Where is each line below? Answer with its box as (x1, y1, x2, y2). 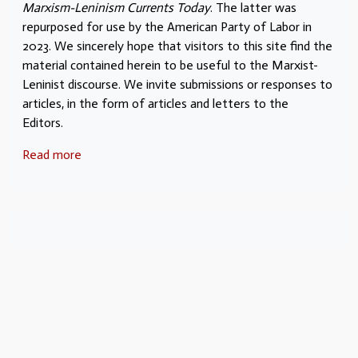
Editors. (22, 114, 70, 130)
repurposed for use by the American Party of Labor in (22, 18, 312, 34)
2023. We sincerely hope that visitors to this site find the (22, 38, 332, 54)
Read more (22, 146, 82, 162)
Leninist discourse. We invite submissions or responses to (22, 76, 332, 92)
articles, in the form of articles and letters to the (22, 95, 288, 111)
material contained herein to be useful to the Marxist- (22, 57, 318, 73)
